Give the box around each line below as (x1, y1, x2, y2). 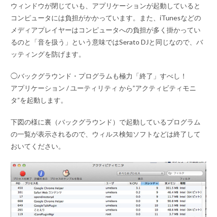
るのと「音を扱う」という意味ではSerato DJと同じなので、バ (11, 37, 203, 46)
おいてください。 (11, 141, 65, 150)
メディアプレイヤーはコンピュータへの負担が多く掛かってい (11, 25, 201, 34)
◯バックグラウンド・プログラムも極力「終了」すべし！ (11, 71, 187, 80)
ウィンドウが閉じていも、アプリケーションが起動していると (11, 1, 201, 10)
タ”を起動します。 (11, 95, 68, 104)
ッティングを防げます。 (11, 49, 86, 58)
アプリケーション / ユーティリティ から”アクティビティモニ (11, 83, 197, 92)
